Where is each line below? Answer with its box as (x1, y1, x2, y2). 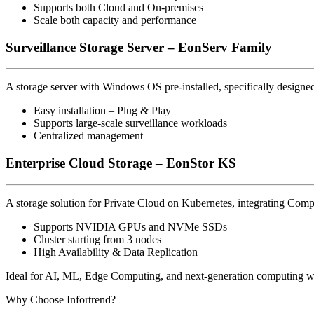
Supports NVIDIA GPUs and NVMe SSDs (34, 220, 227, 233)
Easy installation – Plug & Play (34, 104, 171, 117)
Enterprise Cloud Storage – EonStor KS (6, 156, 236, 171)
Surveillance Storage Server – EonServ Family (6, 39, 272, 55)
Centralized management (34, 130, 143, 142)
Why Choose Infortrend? (6, 293, 116, 306)
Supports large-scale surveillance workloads (34, 117, 227, 130)
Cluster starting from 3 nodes (34, 233, 161, 245)
